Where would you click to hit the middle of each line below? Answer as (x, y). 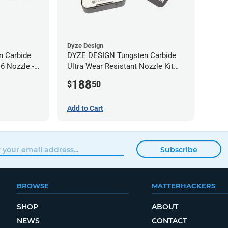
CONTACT (169, 221)
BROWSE (33, 186)
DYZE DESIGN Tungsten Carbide (122, 55)
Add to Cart (85, 108)
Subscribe (179, 150)
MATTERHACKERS (183, 186)
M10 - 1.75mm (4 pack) (106, 77)
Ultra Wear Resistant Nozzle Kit (120, 66)
